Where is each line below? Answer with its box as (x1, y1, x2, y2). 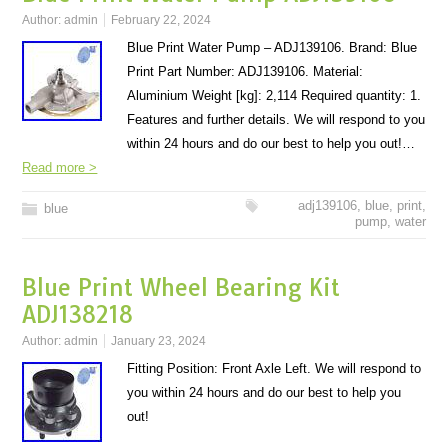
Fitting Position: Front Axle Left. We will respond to (127, 361, 422, 376)
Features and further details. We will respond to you (127, 112, 426, 127)
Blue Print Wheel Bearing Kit (22, 273, 341, 302)
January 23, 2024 (111, 334, 207, 348)
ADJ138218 (22, 300, 134, 329)
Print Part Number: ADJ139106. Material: (127, 64, 364, 79)
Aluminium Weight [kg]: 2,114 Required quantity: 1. (127, 88, 422, 103)
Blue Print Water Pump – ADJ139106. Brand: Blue (127, 40, 418, 55)
